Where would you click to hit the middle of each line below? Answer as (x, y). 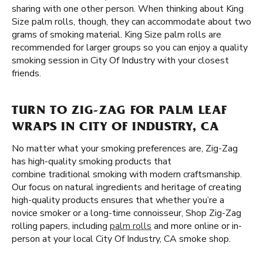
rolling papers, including (61, 226)
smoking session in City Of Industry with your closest (120, 60)
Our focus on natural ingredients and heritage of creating (127, 187)
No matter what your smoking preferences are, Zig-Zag (125, 149)
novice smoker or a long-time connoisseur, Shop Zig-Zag (127, 213)
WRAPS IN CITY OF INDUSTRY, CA (116, 128)
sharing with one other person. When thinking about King (128, 9)
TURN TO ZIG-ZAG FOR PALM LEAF (120, 112)
